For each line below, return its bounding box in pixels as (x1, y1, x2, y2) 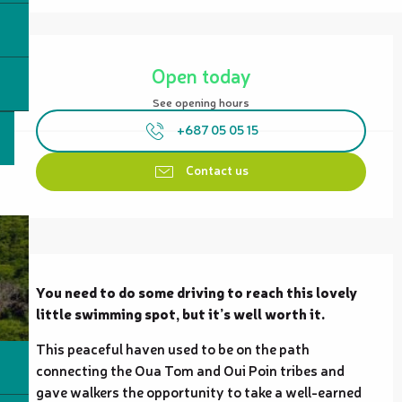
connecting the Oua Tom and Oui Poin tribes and (36, 359, 345, 380)
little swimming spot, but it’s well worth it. (36, 302, 325, 323)
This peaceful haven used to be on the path (36, 337, 310, 358)
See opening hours (153, 94, 249, 110)
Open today (151, 62, 251, 88)
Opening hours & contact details (9, 35, 170, 59)
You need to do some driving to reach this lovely (36, 281, 357, 301)
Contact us (186, 161, 249, 179)
